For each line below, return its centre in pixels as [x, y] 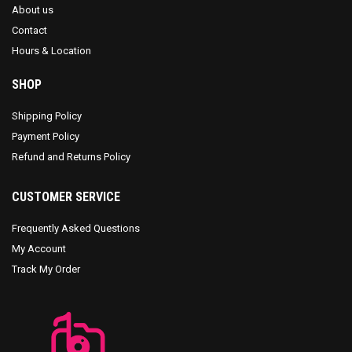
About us [33, 10]
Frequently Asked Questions [76, 229]
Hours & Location [51, 51]
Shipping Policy [47, 116]
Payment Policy [46, 137]
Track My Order [46, 269]
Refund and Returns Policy [71, 157]
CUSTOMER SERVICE [66, 197]
